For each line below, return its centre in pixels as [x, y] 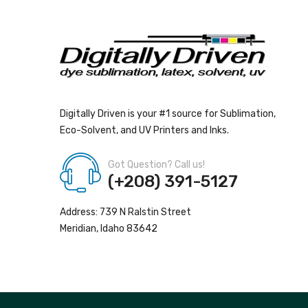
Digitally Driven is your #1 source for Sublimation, [168, 114]
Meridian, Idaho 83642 [109, 229]
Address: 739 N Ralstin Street [125, 212]
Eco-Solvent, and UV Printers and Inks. [144, 130]
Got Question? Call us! [156, 165]
